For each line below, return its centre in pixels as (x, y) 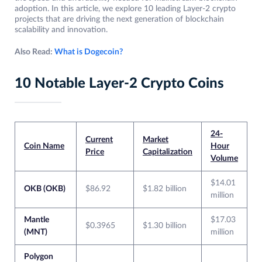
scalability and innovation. (61, 30)
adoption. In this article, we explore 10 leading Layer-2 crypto (125, 9)
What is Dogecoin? (89, 52)
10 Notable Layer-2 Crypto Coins (119, 84)
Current (99, 140)
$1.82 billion (165, 189)
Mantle (37, 220)
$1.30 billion (165, 226)
